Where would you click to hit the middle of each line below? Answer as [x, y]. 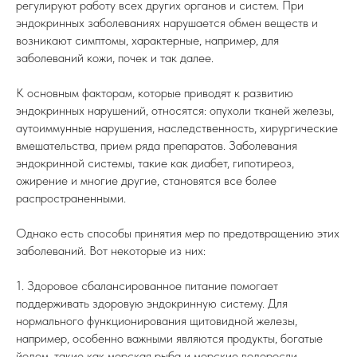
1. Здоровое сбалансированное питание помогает [147, 286]
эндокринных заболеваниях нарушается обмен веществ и [167, 23]
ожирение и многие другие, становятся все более [146, 180]
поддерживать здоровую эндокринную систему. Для [152, 303]
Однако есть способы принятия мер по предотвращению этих [178, 233]
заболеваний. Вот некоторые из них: [111, 251]
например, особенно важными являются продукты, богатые [169, 338]
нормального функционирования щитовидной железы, [157, 321]
